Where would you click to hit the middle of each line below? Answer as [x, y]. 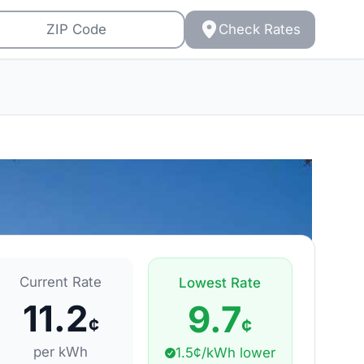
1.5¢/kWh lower [226, 352]
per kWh [61, 351]
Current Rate [61, 282]
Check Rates [259, 29]
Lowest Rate [220, 283]
